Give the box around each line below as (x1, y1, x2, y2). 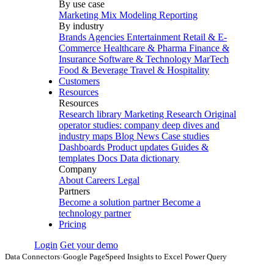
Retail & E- (183, 32, 227, 42)
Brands (59, 32, 86, 42)
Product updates (107, 142, 169, 152)
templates (59, 153, 95, 163)
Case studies (161, 131, 209, 141)
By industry (59, 21, 104, 31)
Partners (59, 186, 90, 196)
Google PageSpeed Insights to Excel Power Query (63, 252, 227, 261)
